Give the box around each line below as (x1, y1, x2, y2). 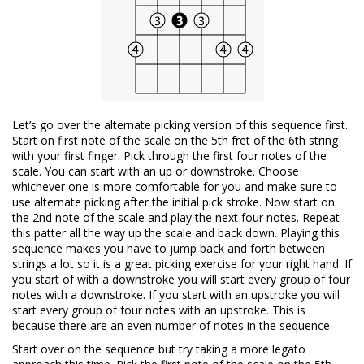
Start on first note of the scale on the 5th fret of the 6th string (12, 132, 338, 149)
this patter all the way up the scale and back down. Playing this (12, 225, 340, 241)
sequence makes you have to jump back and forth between (12, 240, 325, 257)
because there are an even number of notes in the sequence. (12, 318, 332, 334)
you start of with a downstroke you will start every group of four (12, 271, 350, 288)
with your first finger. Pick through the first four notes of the (12, 148, 327, 164)
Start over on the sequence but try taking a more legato (12, 341, 305, 357)
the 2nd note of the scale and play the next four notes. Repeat (12, 210, 340, 226)
